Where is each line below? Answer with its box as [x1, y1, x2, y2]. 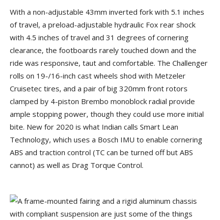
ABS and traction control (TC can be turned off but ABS [10, 147, 193, 157]
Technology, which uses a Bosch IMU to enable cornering [10, 134, 202, 144]
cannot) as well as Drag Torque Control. [10, 160, 145, 170]
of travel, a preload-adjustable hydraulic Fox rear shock [10, 19, 195, 29]
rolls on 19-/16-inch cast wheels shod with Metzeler [10, 70, 186, 81]
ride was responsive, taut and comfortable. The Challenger [10, 57, 208, 68]
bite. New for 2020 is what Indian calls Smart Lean [10, 121, 178, 132]
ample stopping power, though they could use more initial [10, 109, 204, 119]
